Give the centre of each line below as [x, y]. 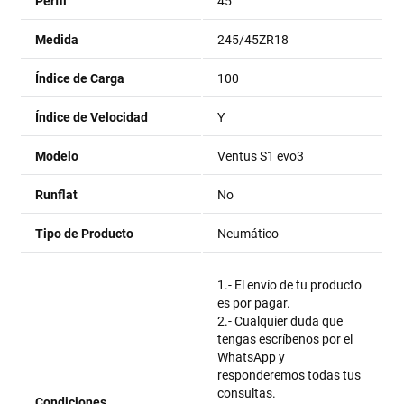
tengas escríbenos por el [285, 339]
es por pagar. [254, 303]
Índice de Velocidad [92, 117]
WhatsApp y [252, 357]
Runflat [57, 195]
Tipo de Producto [85, 234]
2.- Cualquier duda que [280, 321]
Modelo [57, 156]
